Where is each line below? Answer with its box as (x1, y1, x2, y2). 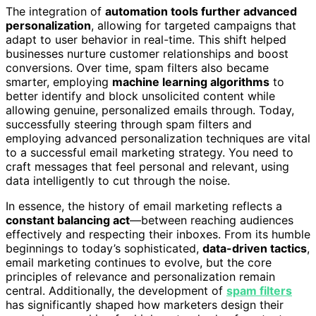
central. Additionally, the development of (6, 284, 226, 298)
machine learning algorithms (112, 75, 269, 90)
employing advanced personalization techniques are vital (6, 131, 310, 146)
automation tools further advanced (105, 4, 297, 19)
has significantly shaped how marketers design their (6, 298, 284, 312)
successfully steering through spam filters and (6, 117, 252, 132)
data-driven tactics (202, 241, 307, 256)
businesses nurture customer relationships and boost (6, 47, 288, 61)
